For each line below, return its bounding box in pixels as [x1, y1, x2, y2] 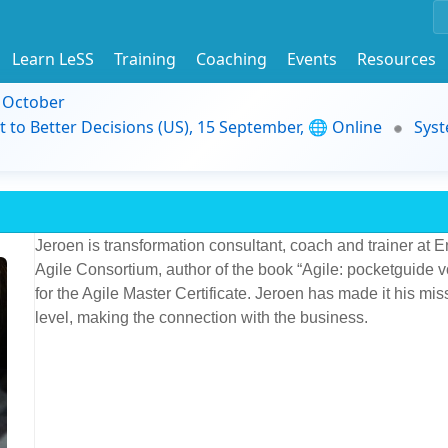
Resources [357, 47, 436, 70]
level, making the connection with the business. [35, 309, 372, 326]
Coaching [196, 47, 267, 70]
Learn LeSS [12, 47, 94, 70]
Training [114, 47, 176, 70]
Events [287, 47, 337, 70]
